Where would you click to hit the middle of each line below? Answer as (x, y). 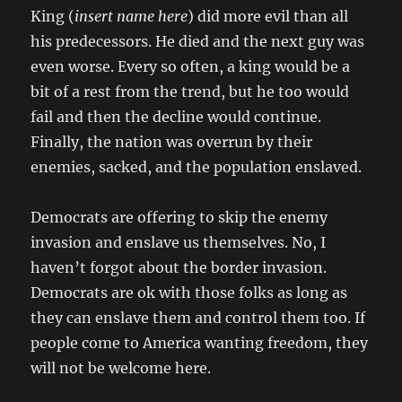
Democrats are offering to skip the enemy (179, 218)
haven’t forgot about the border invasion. (179, 268)
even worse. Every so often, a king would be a (191, 67)
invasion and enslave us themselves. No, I (179, 243)
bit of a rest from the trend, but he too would (190, 92)
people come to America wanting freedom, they (200, 343)
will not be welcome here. (121, 368)
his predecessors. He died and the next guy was (198, 42)
